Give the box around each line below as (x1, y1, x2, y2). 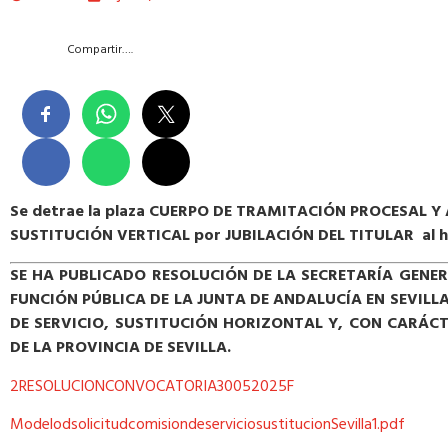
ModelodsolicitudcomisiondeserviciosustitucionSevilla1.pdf (10, 412, 405, 439)
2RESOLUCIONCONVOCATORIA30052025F (10, 373, 294, 400)
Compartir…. (67, 40, 133, 61)
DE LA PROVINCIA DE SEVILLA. (10, 335, 231, 362)
